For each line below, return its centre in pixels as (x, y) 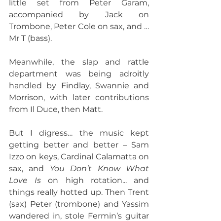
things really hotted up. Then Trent (79, 192)
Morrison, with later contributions (79, 97)
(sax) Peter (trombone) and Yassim (79, 204)
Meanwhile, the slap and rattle (79, 62)
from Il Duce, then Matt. (56, 109)
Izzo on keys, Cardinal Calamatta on (79, 157)
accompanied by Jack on (79, 15)
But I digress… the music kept (79, 133)
